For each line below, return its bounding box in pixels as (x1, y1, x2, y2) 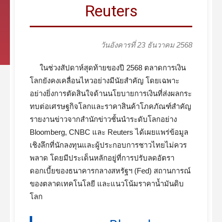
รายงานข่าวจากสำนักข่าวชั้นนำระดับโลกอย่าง (30, 115, 177, 123)
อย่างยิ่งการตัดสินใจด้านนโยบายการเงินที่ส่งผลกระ (30, 89, 192, 98)
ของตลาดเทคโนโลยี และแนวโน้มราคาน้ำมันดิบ (30, 179, 184, 188)
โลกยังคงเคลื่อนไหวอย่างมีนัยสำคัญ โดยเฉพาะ (30, 76, 179, 85)
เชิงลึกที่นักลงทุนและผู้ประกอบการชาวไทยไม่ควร (30, 141, 187, 149)
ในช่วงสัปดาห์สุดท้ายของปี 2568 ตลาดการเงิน (40, 63, 186, 72)
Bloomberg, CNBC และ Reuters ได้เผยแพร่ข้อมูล (30, 128, 188, 136)
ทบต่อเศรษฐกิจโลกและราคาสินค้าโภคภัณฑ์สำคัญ (30, 102, 191, 111)
